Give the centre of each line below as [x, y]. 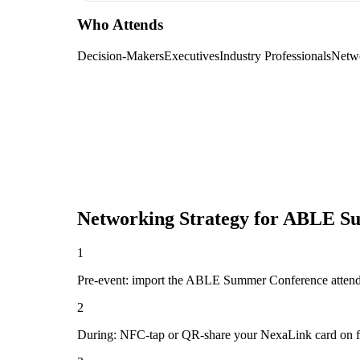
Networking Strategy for [180, 219]
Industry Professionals [275, 56]
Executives [192, 56]
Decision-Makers [121, 56]
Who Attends [120, 25]
